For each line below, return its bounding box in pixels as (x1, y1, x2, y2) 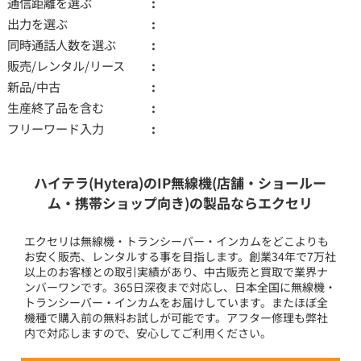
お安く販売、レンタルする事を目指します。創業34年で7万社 (24, 247, 337, 264)
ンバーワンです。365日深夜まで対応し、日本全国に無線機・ (24, 278, 337, 295)
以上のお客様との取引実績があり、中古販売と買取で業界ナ (24, 263, 329, 280)
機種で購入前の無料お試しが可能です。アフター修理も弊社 (24, 309, 329, 326)
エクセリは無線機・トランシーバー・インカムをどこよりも (24, 232, 330, 249)
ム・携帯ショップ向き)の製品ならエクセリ (48, 192, 313, 213)
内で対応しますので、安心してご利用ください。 (24, 324, 272, 341)
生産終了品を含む (6, 98, 104, 116)
